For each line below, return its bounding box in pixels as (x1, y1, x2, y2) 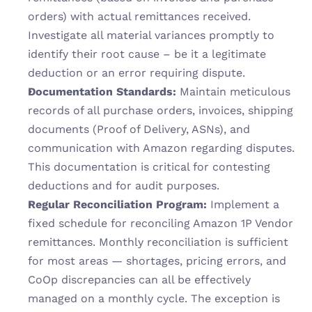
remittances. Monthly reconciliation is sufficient (28, 235, 288, 249)
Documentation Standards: (28, 85, 176, 98)
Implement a (207, 198, 279, 211)
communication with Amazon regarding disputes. (28, 141, 295, 155)
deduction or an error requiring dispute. (28, 66, 245, 79)
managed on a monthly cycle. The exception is (28, 292, 280, 305)
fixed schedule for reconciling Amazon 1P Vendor (28, 217, 293, 230)
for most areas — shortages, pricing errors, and (28, 254, 286, 267)
